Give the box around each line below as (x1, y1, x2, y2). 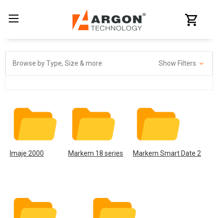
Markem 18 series (68, 149, 123, 157)
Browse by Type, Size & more (13, 59, 102, 67)
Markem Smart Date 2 (133, 149, 201, 157)
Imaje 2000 (10, 149, 44, 157)
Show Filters (158, 59, 198, 67)
